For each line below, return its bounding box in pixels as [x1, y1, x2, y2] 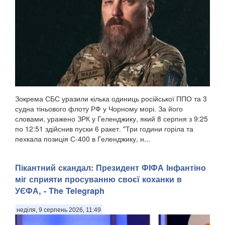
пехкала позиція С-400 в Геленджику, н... [15, 134, 150, 144]
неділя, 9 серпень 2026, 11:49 [17, 206, 101, 214]
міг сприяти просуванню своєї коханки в [15, 173, 182, 185]
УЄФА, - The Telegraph [15, 185, 104, 196]
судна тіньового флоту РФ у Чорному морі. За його [15, 103, 183, 114]
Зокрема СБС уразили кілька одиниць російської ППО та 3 [15, 93, 207, 104]
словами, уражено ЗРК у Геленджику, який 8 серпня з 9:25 [15, 114, 208, 124]
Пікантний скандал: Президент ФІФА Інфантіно [15, 162, 206, 173]
